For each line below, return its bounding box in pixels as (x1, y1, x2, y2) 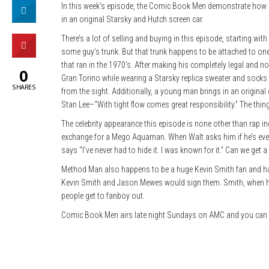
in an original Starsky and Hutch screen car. (61, 14, 204, 25)
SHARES (12, 82, 35, 92)
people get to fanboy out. (61, 191, 145, 201)
